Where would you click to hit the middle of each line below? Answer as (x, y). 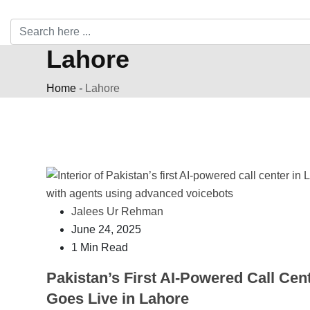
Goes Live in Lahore (118, 298)
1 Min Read (100, 247)
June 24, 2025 (106, 229)
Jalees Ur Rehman (117, 211)
